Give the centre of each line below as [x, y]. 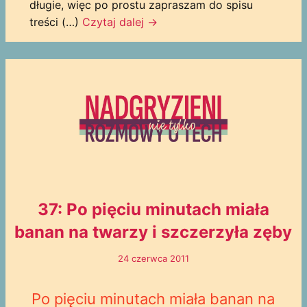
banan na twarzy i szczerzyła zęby [153, 232]
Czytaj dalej [114, 22]
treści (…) [56, 22]
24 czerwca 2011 [153, 259]
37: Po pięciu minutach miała [153, 210]
